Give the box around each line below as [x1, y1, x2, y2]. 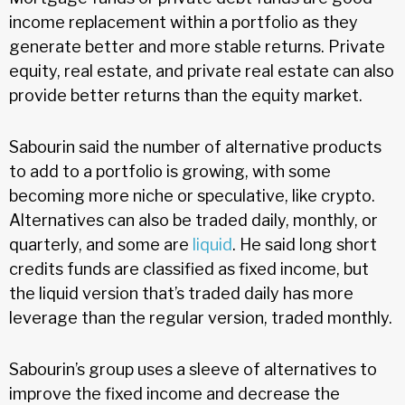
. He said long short [232, 234, 377, 254]
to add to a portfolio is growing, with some [9, 161, 331, 181]
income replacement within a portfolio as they [9, 12, 358, 32]
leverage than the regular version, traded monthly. [9, 307, 392, 327]
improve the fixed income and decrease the [9, 383, 340, 403]
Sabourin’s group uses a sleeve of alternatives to [9, 359, 377, 379]
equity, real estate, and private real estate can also [9, 61, 394, 80]
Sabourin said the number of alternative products [9, 137, 381, 156]
